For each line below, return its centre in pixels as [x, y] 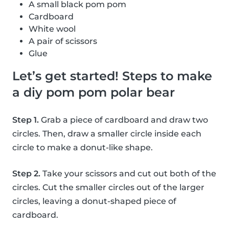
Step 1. [26, 120]
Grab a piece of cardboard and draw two [123, 120]
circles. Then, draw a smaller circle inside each [107, 134]
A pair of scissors [63, 41]
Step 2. [26, 174]
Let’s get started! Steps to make [112, 76]
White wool [52, 29]
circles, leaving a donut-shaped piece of [94, 201]
